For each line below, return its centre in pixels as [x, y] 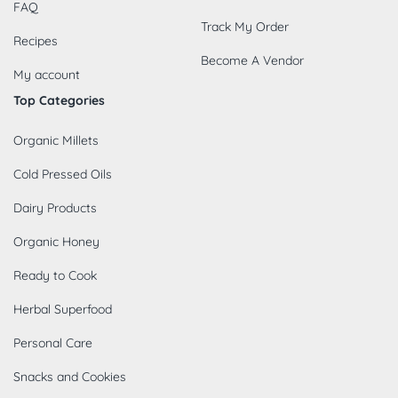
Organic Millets [56, 140]
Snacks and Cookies [70, 376]
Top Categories [59, 100]
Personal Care [53, 342]
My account [47, 74]
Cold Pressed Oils [63, 174]
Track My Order [244, 26]
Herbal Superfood [63, 309]
